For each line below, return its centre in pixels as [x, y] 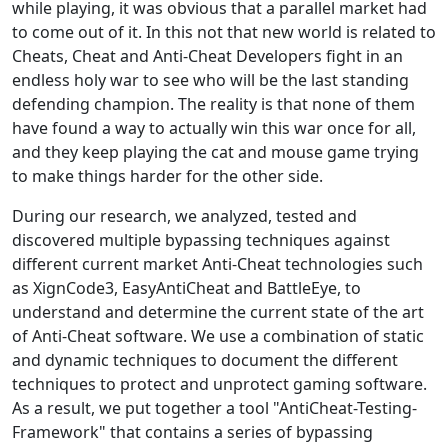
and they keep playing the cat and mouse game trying [215, 152]
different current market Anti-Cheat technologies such [217, 264]
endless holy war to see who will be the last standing [210, 80]
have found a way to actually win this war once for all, [214, 128]
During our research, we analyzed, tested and [184, 216]
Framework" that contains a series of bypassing [192, 432]
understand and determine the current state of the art [218, 312]
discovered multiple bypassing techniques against [201, 240]
